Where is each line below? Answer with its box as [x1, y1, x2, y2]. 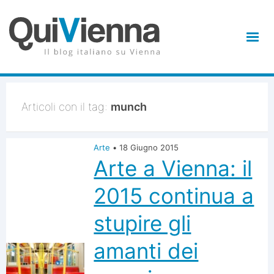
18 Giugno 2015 [119, 143, 179, 152]
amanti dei [94, 238, 199, 264]
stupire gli [94, 210, 191, 236]
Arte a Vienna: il [94, 155, 253, 181]
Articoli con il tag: [21, 100, 111, 113]
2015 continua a [94, 183, 254, 209]
